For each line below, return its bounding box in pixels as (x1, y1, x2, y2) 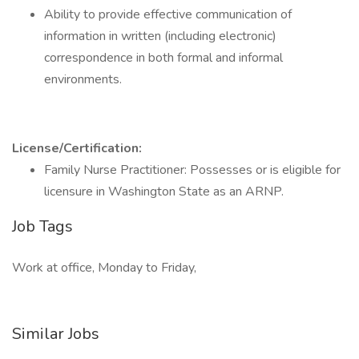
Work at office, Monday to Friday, (12, 259, 196, 276)
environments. (44, 71, 122, 88)
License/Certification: (12, 139, 142, 157)
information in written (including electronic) (44, 27, 276, 45)
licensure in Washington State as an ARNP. (44, 183, 284, 200)
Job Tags (12, 216, 73, 237)
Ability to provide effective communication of (44, 6, 292, 23)
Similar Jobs (12, 323, 99, 345)
